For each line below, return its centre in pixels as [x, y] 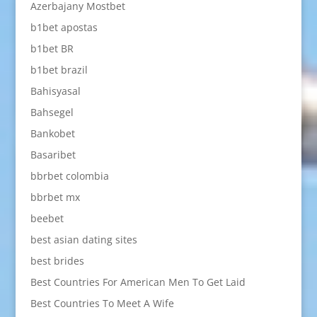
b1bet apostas [64, 27]
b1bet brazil [59, 69]
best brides [57, 260]
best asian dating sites [83, 239]
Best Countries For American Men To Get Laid [138, 282]
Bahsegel [52, 112]
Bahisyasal [55, 91]
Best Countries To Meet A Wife [102, 303]
